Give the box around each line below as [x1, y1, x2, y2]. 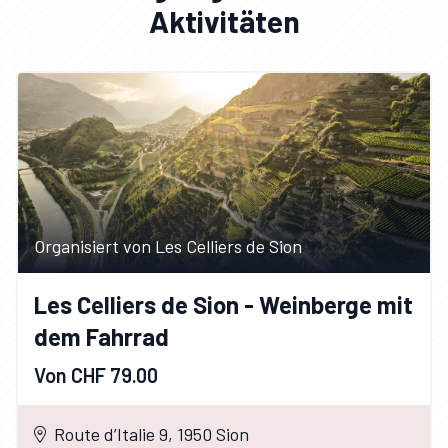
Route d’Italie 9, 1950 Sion [54, 423, 249, 446]
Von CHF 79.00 [34, 362, 158, 387]
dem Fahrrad [34, 321, 169, 351]
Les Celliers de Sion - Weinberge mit [34, 289, 413, 319]
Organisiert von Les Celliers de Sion [34, 234, 302, 257]
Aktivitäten [148, 2, 300, 39]
